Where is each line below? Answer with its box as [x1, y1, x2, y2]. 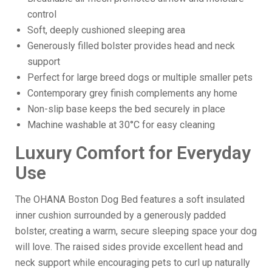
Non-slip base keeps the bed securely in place [27, 103, 225, 115]
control [27, 8, 56, 20]
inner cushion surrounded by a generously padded [15, 209, 226, 221]
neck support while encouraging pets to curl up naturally [15, 256, 250, 268]
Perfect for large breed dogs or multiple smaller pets [27, 71, 253, 83]
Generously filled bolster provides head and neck [27, 39, 235, 52]
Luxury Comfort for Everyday [15, 141, 251, 163]
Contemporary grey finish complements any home [27, 87, 237, 99]
